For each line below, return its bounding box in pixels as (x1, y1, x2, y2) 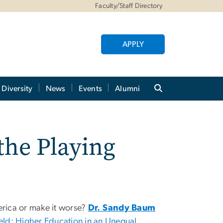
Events (78, 84, 103, 93)
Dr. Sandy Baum (88, 203, 156, 213)
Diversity (1, 84, 33, 93)
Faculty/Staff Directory (95, 2, 162, 9)
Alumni (115, 84, 140, 93)
